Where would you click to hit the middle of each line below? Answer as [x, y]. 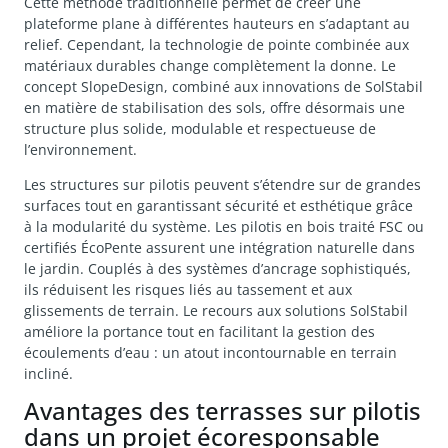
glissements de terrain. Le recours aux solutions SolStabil [216, 310]
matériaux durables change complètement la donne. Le [210, 65]
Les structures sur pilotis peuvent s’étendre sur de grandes [222, 184]
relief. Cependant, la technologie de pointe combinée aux [216, 44]
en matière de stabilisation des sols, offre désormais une [214, 107]
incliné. [48, 373]
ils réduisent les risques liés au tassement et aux [188, 289]
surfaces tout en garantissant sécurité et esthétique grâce [218, 205]
